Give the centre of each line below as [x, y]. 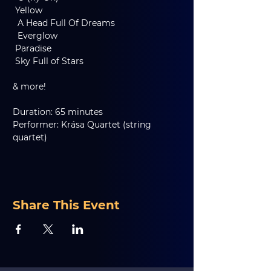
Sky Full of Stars [49, 61]
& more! [29, 87]
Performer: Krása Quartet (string [83, 125]
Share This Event [66, 205]
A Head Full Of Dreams [66, 23]
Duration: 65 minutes [58, 112]
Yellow [29, 10]
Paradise [33, 48]
